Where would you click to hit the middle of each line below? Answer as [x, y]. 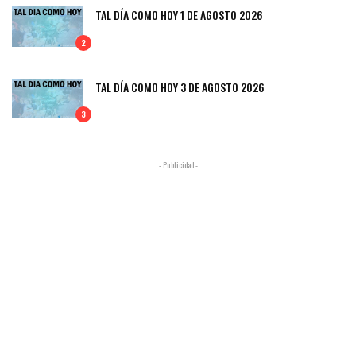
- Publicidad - [178, 165]
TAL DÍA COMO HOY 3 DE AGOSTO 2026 [180, 87]
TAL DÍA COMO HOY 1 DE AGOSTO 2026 [179, 14]
